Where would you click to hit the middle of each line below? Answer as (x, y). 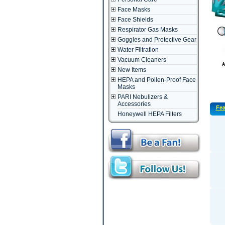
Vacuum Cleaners (142, 60)
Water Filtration (138, 50)
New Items (132, 70)
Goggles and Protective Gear (157, 40)
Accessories (134, 104)
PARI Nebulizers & (142, 97)
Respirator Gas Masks (147, 30)
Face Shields (135, 20)
